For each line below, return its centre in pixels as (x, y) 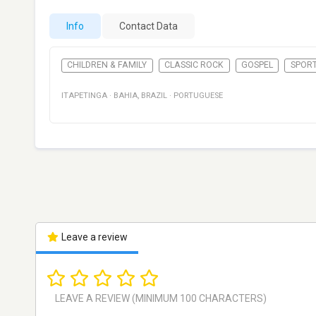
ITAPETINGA (84, 96)
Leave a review (93, 237)
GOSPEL (257, 65)
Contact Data (148, 26)
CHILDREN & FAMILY (107, 65)
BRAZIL (154, 96)
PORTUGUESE (198, 96)
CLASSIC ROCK (194, 65)
